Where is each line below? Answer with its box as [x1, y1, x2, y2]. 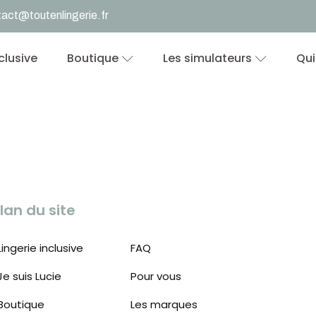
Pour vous [130, 269, 182, 284]
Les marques [130, 297, 198, 312]
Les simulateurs [162, 49, 252, 66]
